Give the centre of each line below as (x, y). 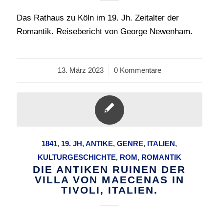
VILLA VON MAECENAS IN (109, 180)
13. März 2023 (80, 70)
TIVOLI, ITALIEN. (109, 190)
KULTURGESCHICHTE (77, 157)
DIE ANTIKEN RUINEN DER (109, 169)
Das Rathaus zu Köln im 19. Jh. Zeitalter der (98, 18)
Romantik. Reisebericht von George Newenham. (104, 32)
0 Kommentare (137, 70)
